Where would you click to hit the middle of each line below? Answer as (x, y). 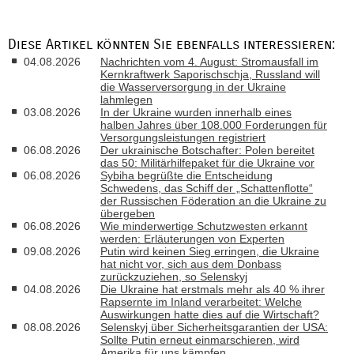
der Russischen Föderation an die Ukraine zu (213, 200)
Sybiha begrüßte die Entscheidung (186, 175)
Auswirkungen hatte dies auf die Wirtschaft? (210, 314)
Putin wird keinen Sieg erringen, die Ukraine (210, 251)
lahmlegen (126, 99)
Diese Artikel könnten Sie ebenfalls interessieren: (171, 45)
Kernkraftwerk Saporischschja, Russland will (210, 74)
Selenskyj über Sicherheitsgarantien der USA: (214, 327)
